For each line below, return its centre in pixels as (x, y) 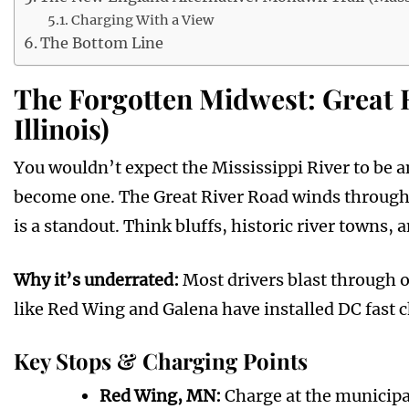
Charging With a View (142, 21)
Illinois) (62, 129)
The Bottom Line (102, 43)
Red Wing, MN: (160, 396)
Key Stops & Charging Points (161, 361)
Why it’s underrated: (96, 280)
